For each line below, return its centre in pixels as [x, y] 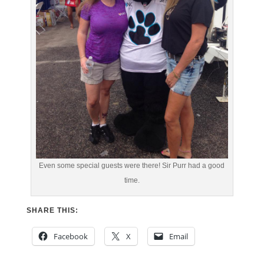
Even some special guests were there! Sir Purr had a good [132, 165]
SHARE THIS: [52, 210]
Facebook [70, 236]
